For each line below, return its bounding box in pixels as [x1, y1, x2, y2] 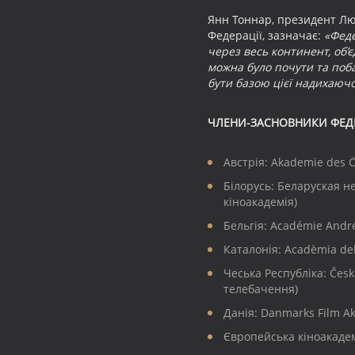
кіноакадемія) [223, 194, 297, 210]
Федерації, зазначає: [208, 28, 324, 44]
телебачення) [223, 281, 298, 297]
